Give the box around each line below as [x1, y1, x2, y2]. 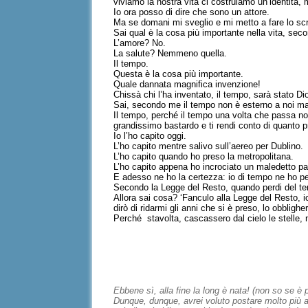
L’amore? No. [113, 38, 166, 48]
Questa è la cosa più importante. [113, 69, 244, 79]
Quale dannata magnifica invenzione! [113, 79, 261, 89]
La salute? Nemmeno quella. [113, 48, 228, 58]
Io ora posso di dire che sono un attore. [113, 7, 270, 17]
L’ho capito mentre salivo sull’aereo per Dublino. [113, 141, 304, 151]
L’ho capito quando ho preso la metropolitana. [113, 151, 294, 162]
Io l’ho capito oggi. [113, 131, 187, 141]
